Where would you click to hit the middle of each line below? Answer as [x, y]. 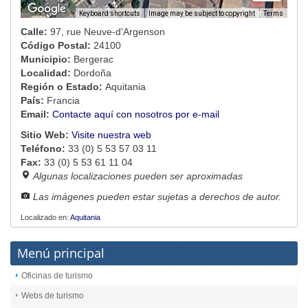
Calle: [35, 32]
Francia [63, 101]
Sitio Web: [46, 135]
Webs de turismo [53, 296]
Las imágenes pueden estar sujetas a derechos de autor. [157, 197]
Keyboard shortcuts [110, 13]
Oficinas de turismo [57, 276]
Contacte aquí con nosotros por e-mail [136, 114]
